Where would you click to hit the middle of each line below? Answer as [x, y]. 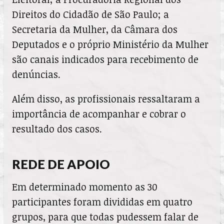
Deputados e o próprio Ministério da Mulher [110, 44]
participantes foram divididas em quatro [102, 202]
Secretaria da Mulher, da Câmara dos [95, 29]
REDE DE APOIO [61, 164]
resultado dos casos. [57, 129]
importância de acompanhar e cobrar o [99, 114]
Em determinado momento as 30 [85, 187]
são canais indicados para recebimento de [105, 59]
